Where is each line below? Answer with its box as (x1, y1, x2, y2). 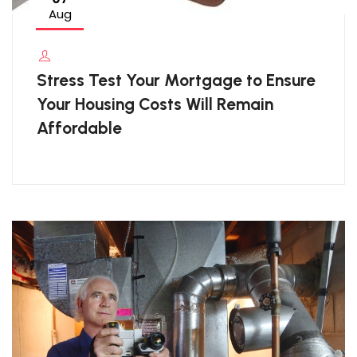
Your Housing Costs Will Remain (37, 93, 273, 114)
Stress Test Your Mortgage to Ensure (37, 69, 316, 90)
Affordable (37, 117, 122, 138)
